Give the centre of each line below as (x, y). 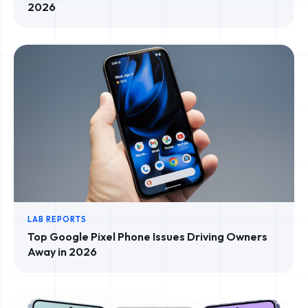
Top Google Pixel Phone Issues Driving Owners (147, 236)
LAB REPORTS (57, 219)
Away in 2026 (62, 251)
